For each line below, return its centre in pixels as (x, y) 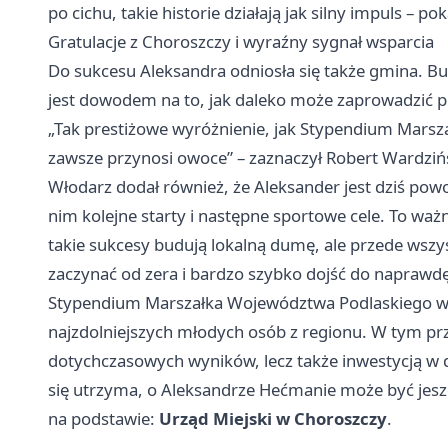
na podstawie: (103, 418)
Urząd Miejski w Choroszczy (273, 418)
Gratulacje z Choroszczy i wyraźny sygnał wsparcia (241, 41)
